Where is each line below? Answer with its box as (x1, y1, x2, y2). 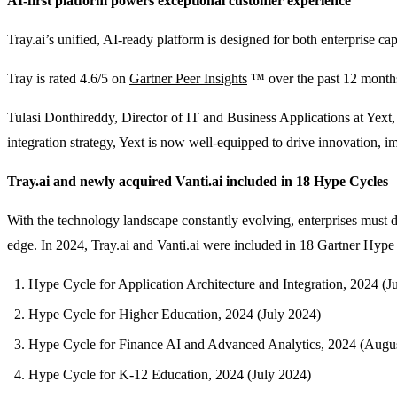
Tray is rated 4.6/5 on (7, 70, 129, 86)
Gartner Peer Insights (129, 70, 247, 86)
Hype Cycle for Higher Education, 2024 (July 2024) (28, 306, 321, 322)
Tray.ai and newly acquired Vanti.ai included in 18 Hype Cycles (7, 173, 388, 189)
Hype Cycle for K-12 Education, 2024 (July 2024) (28, 366, 311, 382)
